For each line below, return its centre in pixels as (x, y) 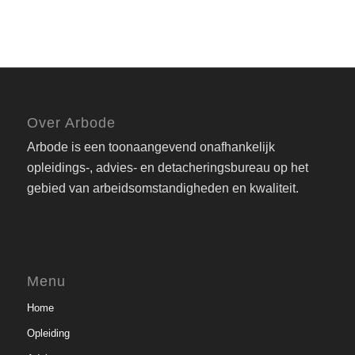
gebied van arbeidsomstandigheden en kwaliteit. (162, 189)
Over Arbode (71, 123)
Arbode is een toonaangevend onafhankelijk (151, 147)
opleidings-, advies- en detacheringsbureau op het (167, 168)
